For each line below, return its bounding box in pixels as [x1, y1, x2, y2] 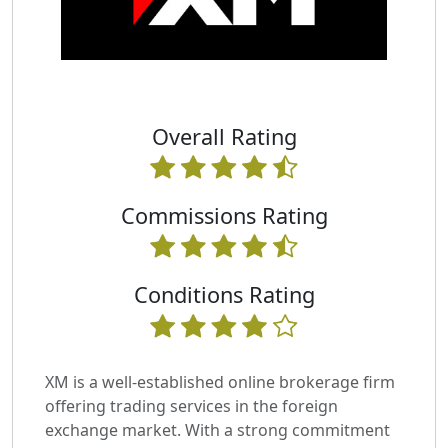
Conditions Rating [133, 280, 315, 310]
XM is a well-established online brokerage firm [45, 370, 395, 393]
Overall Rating [151, 122, 297, 152]
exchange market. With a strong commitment [45, 418, 390, 441]
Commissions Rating [120, 201, 328, 231]
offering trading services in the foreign [45, 394, 338, 417]
